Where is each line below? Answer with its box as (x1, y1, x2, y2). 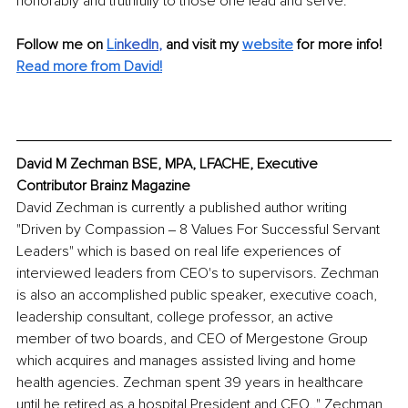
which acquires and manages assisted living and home (16, 352, 360, 371)
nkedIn (117, 36, 158, 55)
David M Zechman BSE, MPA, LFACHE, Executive (16, 155, 321, 174)
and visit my (166, 36, 242, 55)
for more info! (297, 36, 385, 55)
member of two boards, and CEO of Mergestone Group (16, 330, 372, 349)
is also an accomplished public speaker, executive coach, (16, 286, 381, 305)
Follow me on (16, 36, 107, 55)
